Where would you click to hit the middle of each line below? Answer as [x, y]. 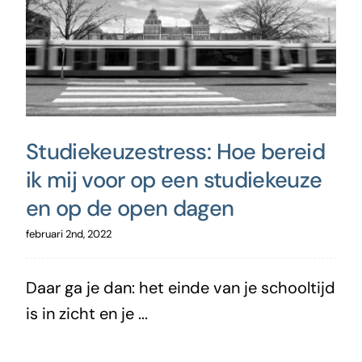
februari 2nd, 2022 [68, 234]
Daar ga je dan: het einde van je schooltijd [180, 287]
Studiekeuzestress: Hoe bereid [175, 151]
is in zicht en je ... [86, 313]
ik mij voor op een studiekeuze [174, 179]
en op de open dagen [130, 208]
